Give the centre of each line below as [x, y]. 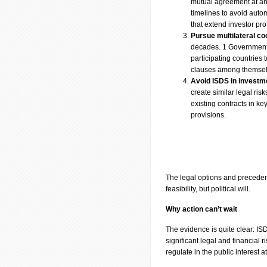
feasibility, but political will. [208, 189]
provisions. [208, 115]
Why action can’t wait [201, 209]
